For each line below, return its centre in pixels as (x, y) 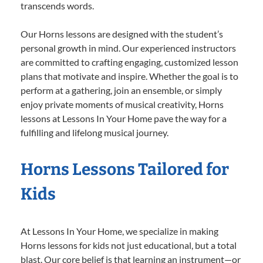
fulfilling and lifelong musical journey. (95, 133)
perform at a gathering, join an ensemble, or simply (121, 90)
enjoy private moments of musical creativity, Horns (122, 104)
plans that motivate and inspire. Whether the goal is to (129, 76)
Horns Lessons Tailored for (125, 170)
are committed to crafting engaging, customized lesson (129, 62)
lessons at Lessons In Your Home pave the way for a (124, 119)
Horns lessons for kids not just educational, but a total (129, 245)
